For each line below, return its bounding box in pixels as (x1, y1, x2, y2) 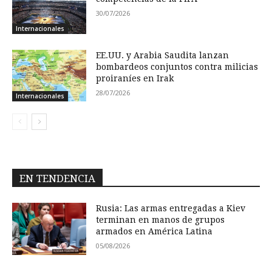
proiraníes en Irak (96, 73, 174, 83)
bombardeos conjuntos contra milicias (96, 61, 259, 72)
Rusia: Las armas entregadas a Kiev (96, 203, 246, 214)
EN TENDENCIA (19, 172, 95, 185)
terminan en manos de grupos (96, 215, 225, 225)
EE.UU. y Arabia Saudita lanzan (96, 50, 229, 60)
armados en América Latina (96, 226, 213, 237)
